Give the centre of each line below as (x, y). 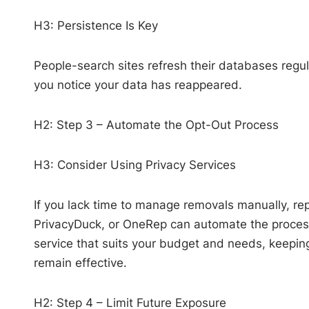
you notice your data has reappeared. (138, 84)
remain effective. (80, 262)
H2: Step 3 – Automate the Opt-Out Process (156, 124)
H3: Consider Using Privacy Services (134, 165)
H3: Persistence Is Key (96, 25)
